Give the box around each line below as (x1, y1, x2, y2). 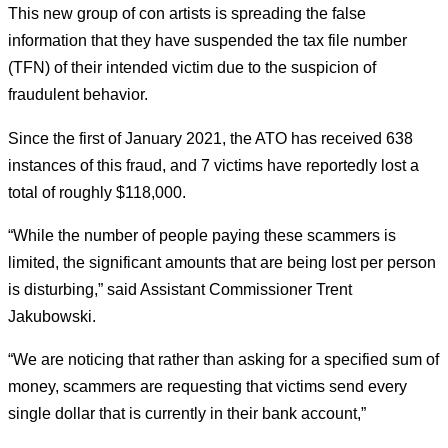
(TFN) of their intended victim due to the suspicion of (8, 58, 376, 77)
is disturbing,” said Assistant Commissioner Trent (8, 280, 352, 299)
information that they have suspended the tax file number (8, 31, 407, 50)
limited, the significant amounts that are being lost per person (8, 253, 436, 272)
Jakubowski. (8, 307, 96, 326)
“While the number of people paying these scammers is (8, 226, 396, 245)
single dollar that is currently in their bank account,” (8, 404, 366, 423)
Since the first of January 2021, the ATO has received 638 (8, 128, 413, 147)
